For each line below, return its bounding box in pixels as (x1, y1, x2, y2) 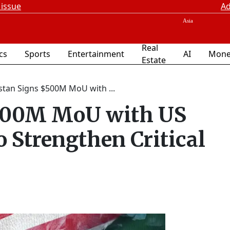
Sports (25, 48, 50, 60)
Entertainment (68, 48, 124, 60)
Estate (142, 54, 166, 66)
